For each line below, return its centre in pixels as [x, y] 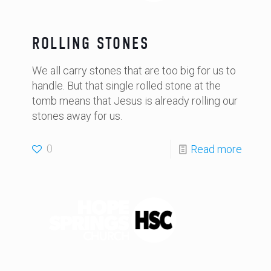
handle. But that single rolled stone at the [126, 86]
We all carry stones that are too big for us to [134, 70]
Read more [216, 149]
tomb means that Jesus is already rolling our [135, 101]
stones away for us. [77, 116]
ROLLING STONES [91, 44]
